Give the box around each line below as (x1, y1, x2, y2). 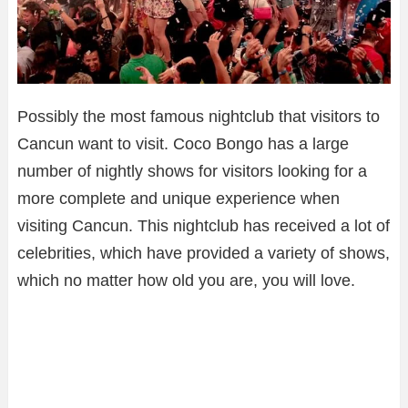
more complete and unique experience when (17, 189, 340, 209)
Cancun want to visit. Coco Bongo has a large (17, 135, 349, 154)
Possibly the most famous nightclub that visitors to (17, 107, 380, 127)
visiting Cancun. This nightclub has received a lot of (17, 217, 390, 236)
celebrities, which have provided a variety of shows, (17, 244, 390, 263)
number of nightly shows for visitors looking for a (17, 162, 367, 181)
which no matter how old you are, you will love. (17, 271, 355, 291)
